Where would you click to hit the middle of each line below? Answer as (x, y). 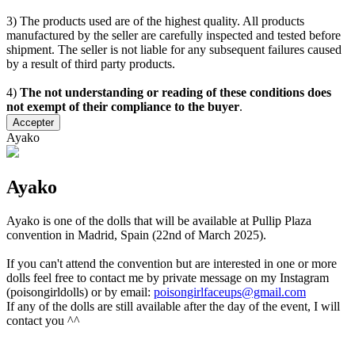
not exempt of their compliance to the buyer (123, 107)
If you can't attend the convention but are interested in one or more (172, 263)
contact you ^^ (43, 320)
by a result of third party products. (91, 64)
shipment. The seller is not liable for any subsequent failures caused (174, 50)
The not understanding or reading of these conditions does (176, 93)
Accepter (33, 123)
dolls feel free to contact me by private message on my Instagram (168, 277)
